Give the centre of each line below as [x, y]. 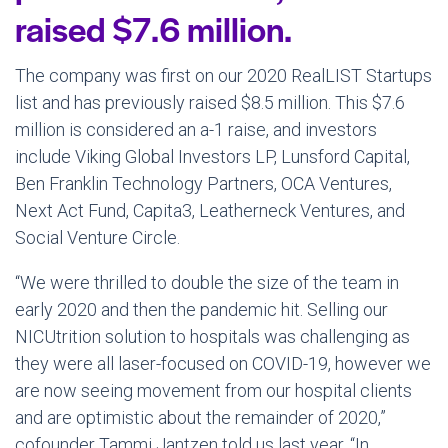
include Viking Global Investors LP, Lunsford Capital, [212, 156]
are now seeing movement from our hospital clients [213, 390]
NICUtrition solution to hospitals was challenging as [212, 336]
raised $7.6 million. [153, 28]
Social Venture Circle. [97, 237]
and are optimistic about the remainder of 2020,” [200, 417]
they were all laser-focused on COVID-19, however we [223, 363]
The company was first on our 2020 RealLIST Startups [223, 75]
